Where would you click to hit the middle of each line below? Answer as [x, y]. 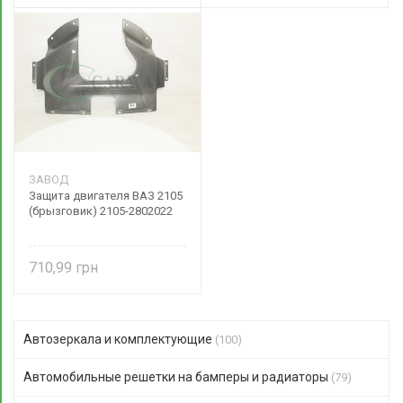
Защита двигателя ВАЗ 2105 [106, 196]
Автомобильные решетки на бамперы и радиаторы [177, 377]
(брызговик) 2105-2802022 [101, 211]
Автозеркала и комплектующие [119, 339]
